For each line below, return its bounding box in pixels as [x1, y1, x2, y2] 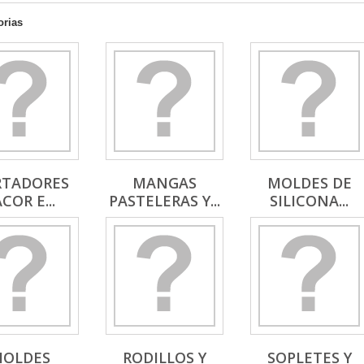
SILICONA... [270, 191, 349, 210]
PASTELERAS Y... [109, 191, 220, 210]
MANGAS [132, 173, 197, 193]
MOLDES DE [266, 173, 352, 193]
